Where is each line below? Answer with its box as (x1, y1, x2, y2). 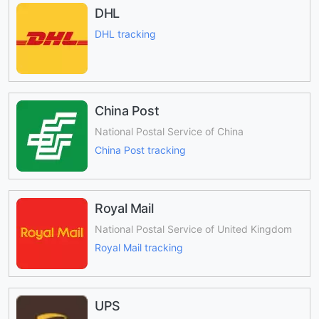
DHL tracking (95, 27, 156, 40)
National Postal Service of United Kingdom (95, 222, 292, 235)
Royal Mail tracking (95, 241, 183, 254)
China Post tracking (95, 144, 186, 157)
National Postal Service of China (95, 125, 244, 137)
